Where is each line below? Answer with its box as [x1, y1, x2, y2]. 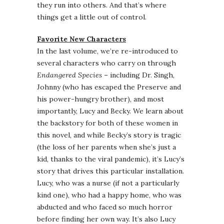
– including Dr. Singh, [102, 70, 174, 80]
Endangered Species [37, 70, 102, 80]
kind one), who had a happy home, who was [37, 190, 181, 200]
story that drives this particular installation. [37, 166, 184, 176]
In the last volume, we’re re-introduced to [37, 46, 178, 56]
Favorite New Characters [37, 34, 126, 44]
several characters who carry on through [37, 58, 176, 68]
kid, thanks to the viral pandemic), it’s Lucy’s [37, 154, 184, 164]
